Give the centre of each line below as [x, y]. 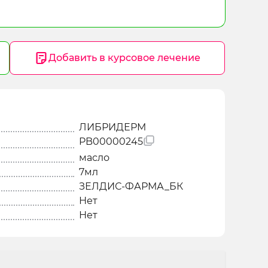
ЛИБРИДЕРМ [112, 127]
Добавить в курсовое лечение [124, 58]
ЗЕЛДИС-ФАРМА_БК [131, 186]
